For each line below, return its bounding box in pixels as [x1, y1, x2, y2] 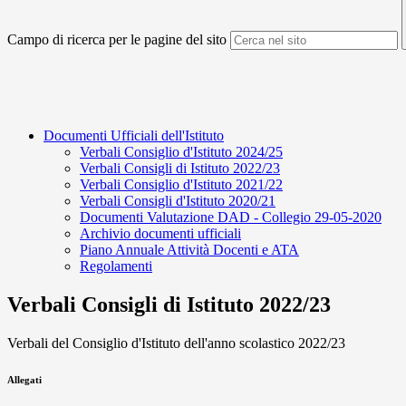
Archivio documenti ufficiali [80, 226, 241, 242]
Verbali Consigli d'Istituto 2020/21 [80, 193, 275, 209]
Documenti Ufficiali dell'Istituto [43, 128, 224, 144]
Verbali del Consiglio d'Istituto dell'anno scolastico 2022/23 [7, 335, 345, 352]
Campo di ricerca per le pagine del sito [7, 32, 227, 48]
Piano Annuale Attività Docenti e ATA [80, 242, 299, 258]
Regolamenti [80, 258, 152, 275]
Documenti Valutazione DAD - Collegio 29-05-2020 [80, 209, 382, 226]
